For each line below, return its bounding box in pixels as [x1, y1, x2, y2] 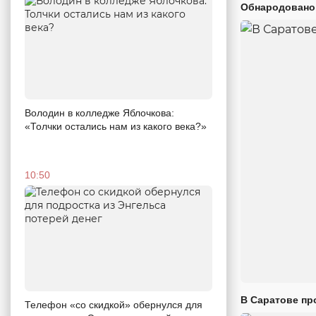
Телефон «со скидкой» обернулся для [25, 298, 202, 310]
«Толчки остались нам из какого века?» [25, 121, 207, 133]
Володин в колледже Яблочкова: [25, 107, 174, 119]
